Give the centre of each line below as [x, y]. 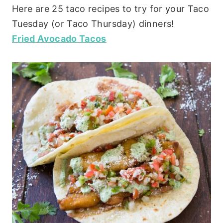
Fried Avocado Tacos [59, 38]
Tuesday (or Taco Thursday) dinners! [93, 23]
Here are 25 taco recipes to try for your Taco [111, 8]
